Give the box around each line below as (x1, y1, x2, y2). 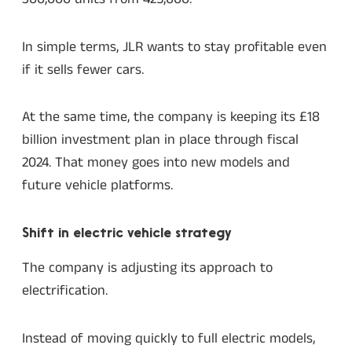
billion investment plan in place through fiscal (22, 130, 299, 151)
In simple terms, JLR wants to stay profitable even (22, 36, 327, 57)
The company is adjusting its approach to (22, 258, 273, 279)
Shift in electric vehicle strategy (22, 225, 232, 241)
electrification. (22, 280, 108, 302)
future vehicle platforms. (22, 175, 173, 196)
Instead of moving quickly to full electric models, (22, 328, 315, 349)
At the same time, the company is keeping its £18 (22, 107, 320, 128)
